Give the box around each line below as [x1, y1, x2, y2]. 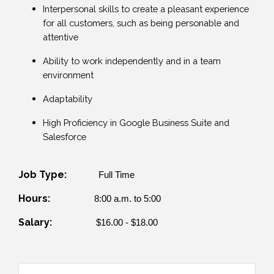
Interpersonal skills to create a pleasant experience [43, 3, 249, 14]
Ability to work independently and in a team [43, 55, 221, 66]
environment [43, 69, 94, 80]
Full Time [98, 169, 135, 180]
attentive [43, 31, 78, 42]
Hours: [18, 192, 55, 204]
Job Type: [18, 168, 67, 180]
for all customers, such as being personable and [43, 17, 239, 28]
